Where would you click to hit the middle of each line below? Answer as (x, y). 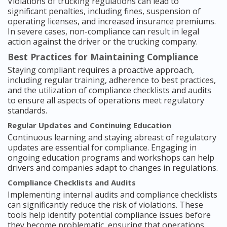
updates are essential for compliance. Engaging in (102, 148)
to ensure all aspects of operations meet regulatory (106, 101)
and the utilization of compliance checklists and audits (109, 90)
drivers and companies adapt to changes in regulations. (113, 168)
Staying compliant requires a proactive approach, (101, 70)
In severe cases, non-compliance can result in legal (103, 32)
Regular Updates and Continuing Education (89, 125)
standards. (27, 111)
